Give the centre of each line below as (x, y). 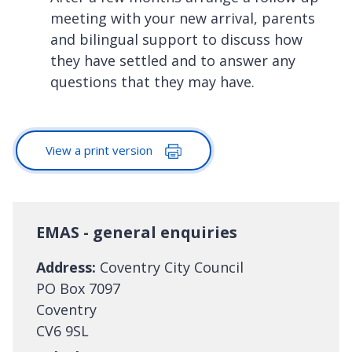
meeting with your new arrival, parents (183, 18)
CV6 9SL (62, 331)
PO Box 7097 (78, 289)
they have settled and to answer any (173, 60)
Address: (66, 268)
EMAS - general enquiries (137, 233)
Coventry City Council (170, 268)
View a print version (101, 150)
